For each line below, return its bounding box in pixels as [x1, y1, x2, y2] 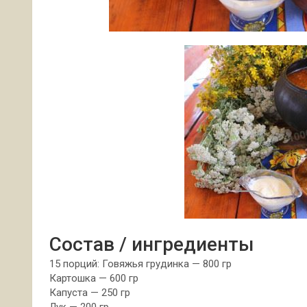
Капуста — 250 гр [49, 286, 130, 299]
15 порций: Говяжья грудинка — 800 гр [49, 258, 232, 270]
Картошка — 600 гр [49, 272, 138, 284]
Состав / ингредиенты [49, 233, 254, 256]
